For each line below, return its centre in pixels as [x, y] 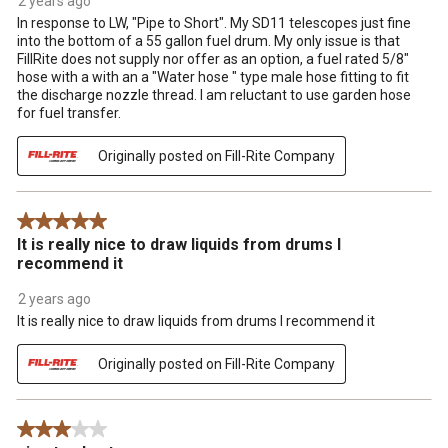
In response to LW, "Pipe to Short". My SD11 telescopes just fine [214, 23]
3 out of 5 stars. [66, 430]
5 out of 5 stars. [66, 222]
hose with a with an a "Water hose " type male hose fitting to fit [213, 77]
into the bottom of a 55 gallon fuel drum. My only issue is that [208, 41]
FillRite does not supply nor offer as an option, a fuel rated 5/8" [213, 59]
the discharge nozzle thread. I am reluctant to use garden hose [214, 95]
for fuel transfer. [69, 113]
